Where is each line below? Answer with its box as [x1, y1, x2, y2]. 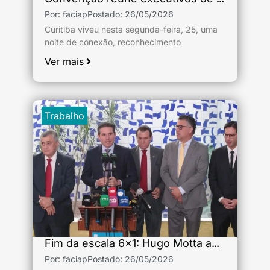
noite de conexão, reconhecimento [45, 37, 181, 47]
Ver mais [45, 55, 84, 67]
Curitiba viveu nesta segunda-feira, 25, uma [45, 24, 218, 34]
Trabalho [44, 109, 84, 122]
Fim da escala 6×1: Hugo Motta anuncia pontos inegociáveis [212, 237, 219, 250]
